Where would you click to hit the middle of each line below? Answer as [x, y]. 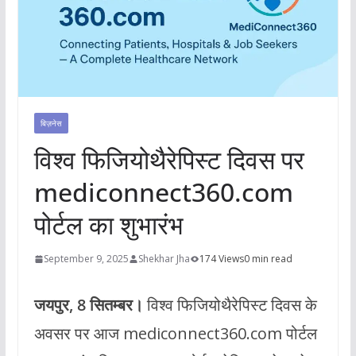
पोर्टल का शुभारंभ [108, 225]
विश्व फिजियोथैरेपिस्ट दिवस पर [169, 160]
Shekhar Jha [164, 259]
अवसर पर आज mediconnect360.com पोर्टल [175, 334]
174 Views [221, 259]
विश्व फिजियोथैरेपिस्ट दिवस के [230, 305]
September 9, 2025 [86, 259]
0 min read [268, 259]
